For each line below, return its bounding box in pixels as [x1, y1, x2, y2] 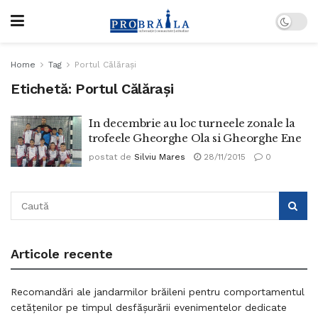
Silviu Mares [134, 152, 185, 162]
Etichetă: [11, 80, 75, 97]
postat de [89, 152, 131, 162]
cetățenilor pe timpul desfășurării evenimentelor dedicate [11, 301, 287, 313]
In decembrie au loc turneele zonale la [89, 116, 295, 130]
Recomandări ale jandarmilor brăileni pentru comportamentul [11, 285, 305, 297]
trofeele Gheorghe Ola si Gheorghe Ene [89, 131, 302, 145]
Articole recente [11, 246, 113, 261]
